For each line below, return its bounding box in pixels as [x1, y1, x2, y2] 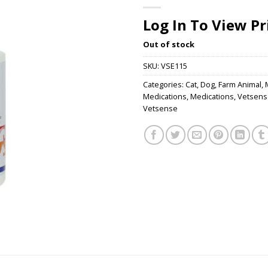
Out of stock [143, 38, 194, 50]
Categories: [143, 79, 185, 90]
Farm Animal [218, 79, 261, 90]
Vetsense [143, 103, 178, 114]
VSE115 [161, 60, 187, 72]
